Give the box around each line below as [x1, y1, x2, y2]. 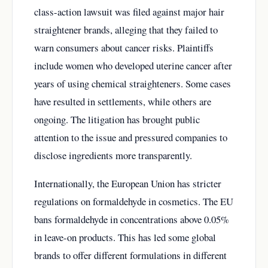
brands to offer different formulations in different [34, 248, 227, 262]
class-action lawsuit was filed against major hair [34, 5, 224, 19]
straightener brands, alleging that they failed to [34, 23, 218, 37]
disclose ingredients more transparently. [34, 148, 192, 163]
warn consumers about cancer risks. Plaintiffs [34, 41, 214, 55]
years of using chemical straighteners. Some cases [34, 77, 231, 91]
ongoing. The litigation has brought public [34, 112, 200, 127]
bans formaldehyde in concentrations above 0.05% [34, 212, 229, 226]
